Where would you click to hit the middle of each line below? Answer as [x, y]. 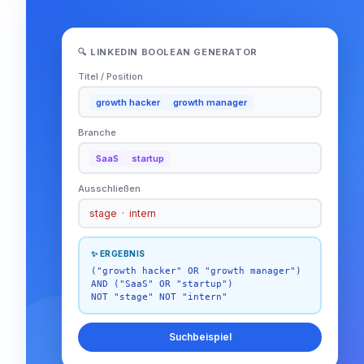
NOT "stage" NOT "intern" [159, 297]
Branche [97, 133]
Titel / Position [110, 77]
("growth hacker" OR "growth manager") [196, 271]
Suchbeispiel [200, 337]
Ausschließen [109, 189]
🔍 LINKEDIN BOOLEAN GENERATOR [168, 52]
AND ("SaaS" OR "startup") [162, 284]
